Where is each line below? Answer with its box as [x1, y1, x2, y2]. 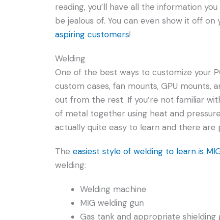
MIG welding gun [80, 197, 144, 209]
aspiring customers [55, 28, 129, 40]
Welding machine [80, 184, 146, 195]
